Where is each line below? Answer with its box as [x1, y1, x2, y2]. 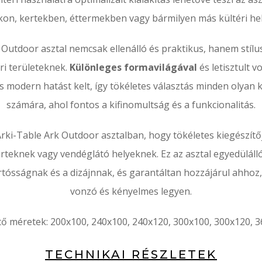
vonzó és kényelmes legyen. [70, 185, 192, 198]
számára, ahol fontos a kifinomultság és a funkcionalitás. [6, 98, 256, 111]
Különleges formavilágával [69, 61, 199, 74]
